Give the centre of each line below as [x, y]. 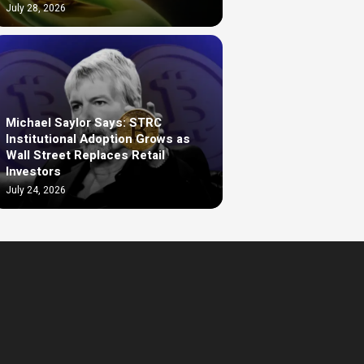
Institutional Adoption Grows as [98, 139]
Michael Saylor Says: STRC [84, 122]
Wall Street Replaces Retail [85, 155]
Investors [33, 171]
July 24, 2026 [36, 190]
